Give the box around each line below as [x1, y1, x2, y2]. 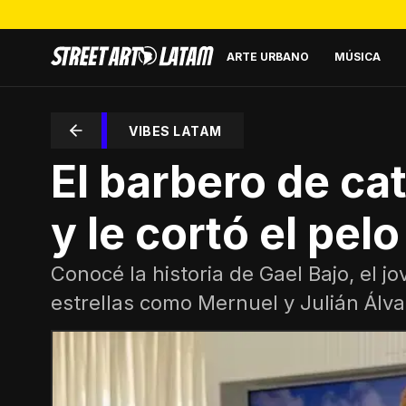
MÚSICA [334, 49, 381, 63]
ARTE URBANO [227, 49, 309, 63]
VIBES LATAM [129, 122, 222, 139]
